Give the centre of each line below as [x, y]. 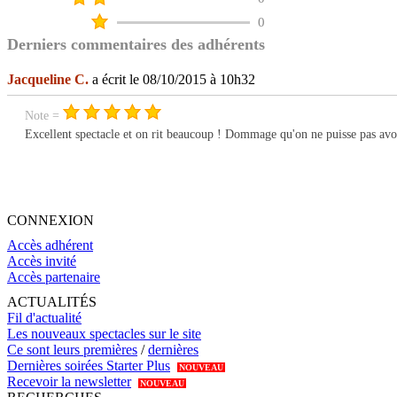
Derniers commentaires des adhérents [136, 45]
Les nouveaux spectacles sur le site [104, 334]
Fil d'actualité [44, 318]
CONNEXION [51, 221]
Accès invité [42, 261]
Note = [44, 116]
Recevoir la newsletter [69, 382]
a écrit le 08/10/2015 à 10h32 [172, 80]
